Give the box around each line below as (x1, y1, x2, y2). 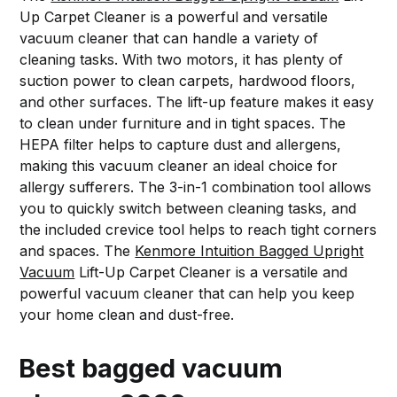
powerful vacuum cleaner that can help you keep (19, 284, 355, 303)
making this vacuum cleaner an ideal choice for (19, 157, 339, 175)
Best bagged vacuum (19, 353, 284, 385)
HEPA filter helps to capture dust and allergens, (19, 136, 342, 154)
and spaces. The (19, 242, 136, 261)
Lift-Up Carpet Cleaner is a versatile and (74, 263, 348, 282)
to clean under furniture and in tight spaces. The (19, 114, 346, 133)
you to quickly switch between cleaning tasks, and (19, 199, 357, 218)
